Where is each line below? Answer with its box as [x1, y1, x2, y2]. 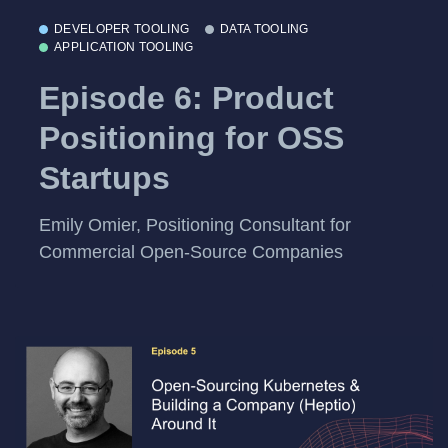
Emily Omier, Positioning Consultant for [39, 215, 351, 236]
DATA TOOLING [220, 22, 309, 37]
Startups [39, 159, 170, 196]
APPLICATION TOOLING [54, 40, 194, 55]
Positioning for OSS [39, 119, 344, 156]
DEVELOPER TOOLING [54, 22, 190, 37]
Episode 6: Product [39, 79, 334, 116]
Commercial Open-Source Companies [39, 242, 343, 263]
